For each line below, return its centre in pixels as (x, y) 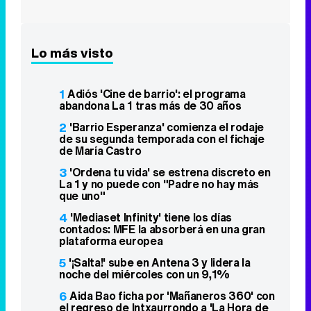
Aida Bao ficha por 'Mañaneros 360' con (172, 200)
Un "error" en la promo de (137, 279)
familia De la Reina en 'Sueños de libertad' (166, 257)
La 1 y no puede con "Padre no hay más (159, 89)
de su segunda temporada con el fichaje (162, 43)
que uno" (82, 100)
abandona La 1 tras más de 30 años (150, 10)
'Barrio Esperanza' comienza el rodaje (167, 32)
